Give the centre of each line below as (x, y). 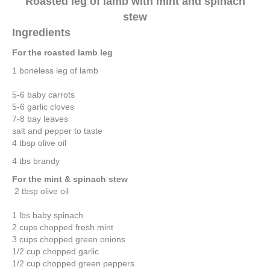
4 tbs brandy (36, 161)
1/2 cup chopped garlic (55, 251)
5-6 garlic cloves (43, 106)
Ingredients (41, 32)
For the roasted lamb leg (62, 52)
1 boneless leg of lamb (55, 70)
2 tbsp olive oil (40, 191)
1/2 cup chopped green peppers (73, 263)
